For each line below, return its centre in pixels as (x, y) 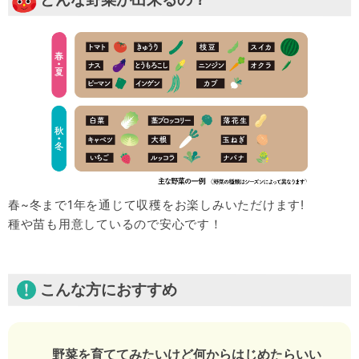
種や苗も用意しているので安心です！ (115, 224)
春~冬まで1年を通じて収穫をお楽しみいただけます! (156, 204)
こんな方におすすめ (108, 289)
